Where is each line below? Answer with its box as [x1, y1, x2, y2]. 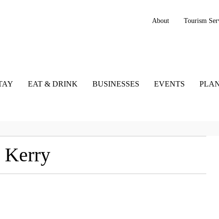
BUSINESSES [92, 80, 139, 88]
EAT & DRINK [27, 80, 78, 88]
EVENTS [153, 80, 185, 88]
